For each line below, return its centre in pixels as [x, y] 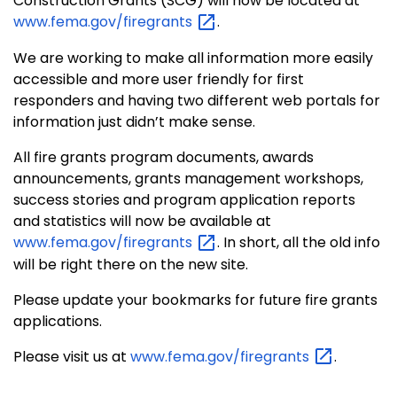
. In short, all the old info [299, 242]
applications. [58, 321]
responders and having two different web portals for [197, 100]
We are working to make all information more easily [193, 58]
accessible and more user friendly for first [159, 79]
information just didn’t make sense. [134, 121]
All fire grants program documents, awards [163, 157]
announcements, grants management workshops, [188, 178]
